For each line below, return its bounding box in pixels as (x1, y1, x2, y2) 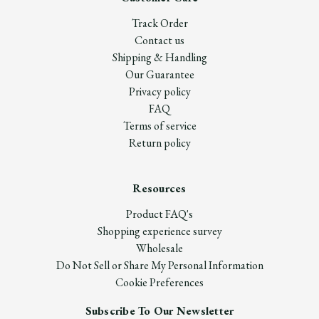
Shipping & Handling (112, 50, 207, 65)
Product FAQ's (126, 206, 193, 221)
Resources (132, 181, 187, 196)
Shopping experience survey (97, 224, 222, 239)
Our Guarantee (125, 67, 194, 82)
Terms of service (122, 118, 197, 133)
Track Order (131, 16, 188, 31)
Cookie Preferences (115, 275, 204, 290)
